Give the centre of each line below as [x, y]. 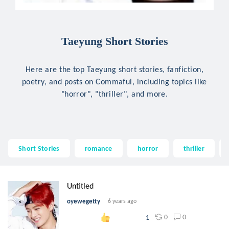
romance [98, 148]
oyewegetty [84, 201]
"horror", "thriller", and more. [114, 94]
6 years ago [122, 201]
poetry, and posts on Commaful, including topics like [114, 82]
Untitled [80, 186]
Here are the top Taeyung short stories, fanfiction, [114, 69]
